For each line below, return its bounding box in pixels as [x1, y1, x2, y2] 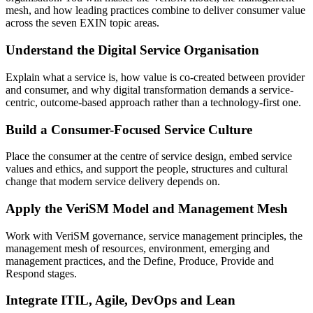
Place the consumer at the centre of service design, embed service [6, 150, 292, 163]
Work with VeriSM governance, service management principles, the [6, 229, 303, 242]
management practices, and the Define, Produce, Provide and [6, 254, 274, 267]
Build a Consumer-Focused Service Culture [6, 122, 252, 137]
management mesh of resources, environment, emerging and [6, 242, 270, 254]
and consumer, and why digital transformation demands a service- [6, 83, 293, 96]
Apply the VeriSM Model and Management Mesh [6, 201, 288, 216]
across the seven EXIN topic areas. [6, 17, 159, 29]
